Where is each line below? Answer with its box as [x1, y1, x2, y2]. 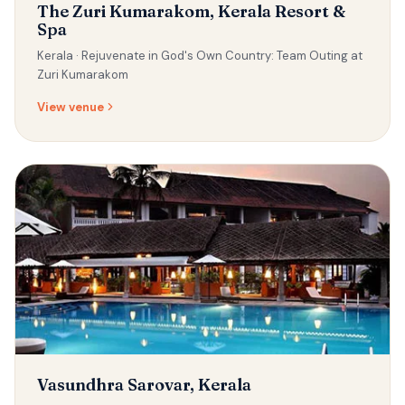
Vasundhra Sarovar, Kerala [37, 373, 251, 395]
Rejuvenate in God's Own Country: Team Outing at [81, 47, 363, 63]
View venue [37, 99, 104, 115]
